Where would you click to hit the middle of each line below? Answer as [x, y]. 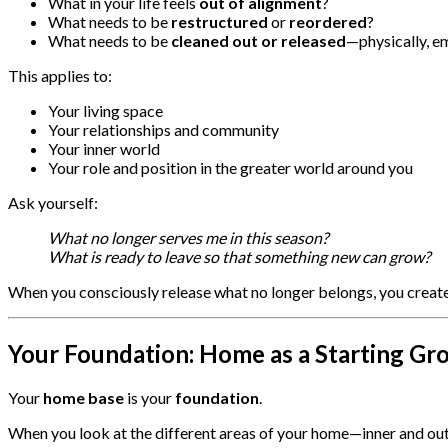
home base [83, 398]
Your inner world [104, 149]
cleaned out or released [258, 41]
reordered [328, 22]
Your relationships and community [163, 130]
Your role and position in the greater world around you [230, 168]
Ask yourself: [53, 203]
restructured [219, 22]
